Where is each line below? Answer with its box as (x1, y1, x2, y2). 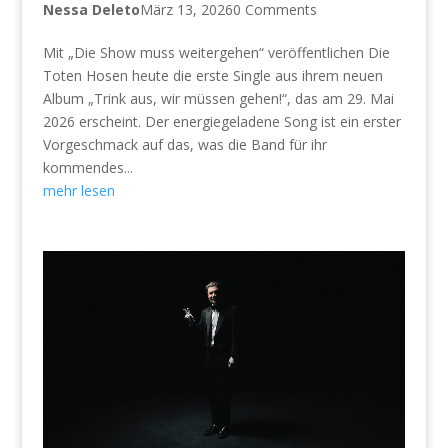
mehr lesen (42, 181, 115, 201)
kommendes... (42, 158, 133, 178)
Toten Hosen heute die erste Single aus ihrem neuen (42, 66, 383, 86)
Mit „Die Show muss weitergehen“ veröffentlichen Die (42, 43, 390, 63)
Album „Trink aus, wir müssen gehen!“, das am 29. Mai (42, 89, 394, 109)
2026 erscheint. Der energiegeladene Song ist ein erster (42, 112, 401, 132)
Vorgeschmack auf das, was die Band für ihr (42, 135, 327, 155)
